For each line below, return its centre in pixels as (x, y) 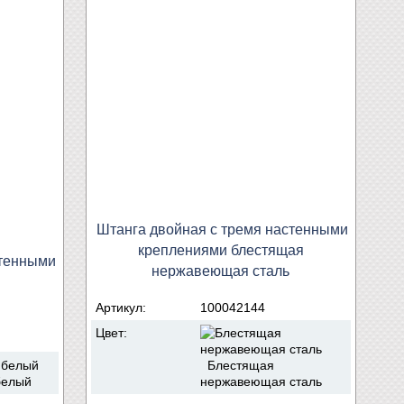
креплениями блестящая (221, 250)
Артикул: (123, 307)
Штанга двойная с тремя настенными (222, 229)
